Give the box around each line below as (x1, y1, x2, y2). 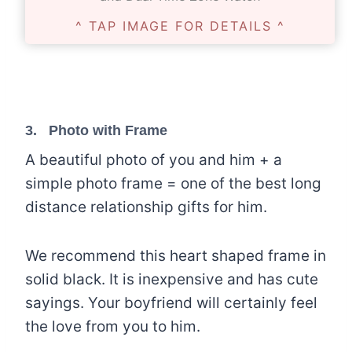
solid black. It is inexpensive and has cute (25, 269, 318, 288)
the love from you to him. (25, 317, 200, 335)
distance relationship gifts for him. (25, 197, 267, 216)
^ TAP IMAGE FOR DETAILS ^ (75, 17, 285, 34)
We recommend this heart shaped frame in (25, 246, 326, 265)
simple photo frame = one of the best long (25, 174, 321, 192)
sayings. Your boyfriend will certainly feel (25, 293, 317, 312)
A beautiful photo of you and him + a (25, 150, 282, 169)
